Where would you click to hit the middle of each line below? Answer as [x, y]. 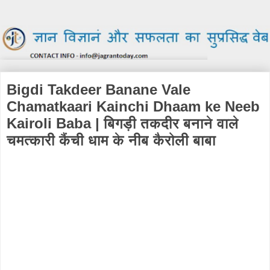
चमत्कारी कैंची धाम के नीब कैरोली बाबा [111, 140]
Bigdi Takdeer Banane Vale [99, 90]
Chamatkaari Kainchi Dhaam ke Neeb [133, 107]
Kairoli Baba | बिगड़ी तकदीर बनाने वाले [123, 124]
